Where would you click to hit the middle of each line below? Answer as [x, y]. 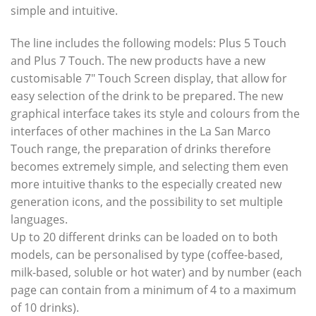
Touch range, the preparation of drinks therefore [141, 149]
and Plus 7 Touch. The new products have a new [138, 61]
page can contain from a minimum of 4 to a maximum [153, 290]
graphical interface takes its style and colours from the [155, 114]
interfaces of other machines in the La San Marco [141, 132]
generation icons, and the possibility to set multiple [147, 202]
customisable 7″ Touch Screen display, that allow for [149, 79]
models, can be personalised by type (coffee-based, [147, 255]
